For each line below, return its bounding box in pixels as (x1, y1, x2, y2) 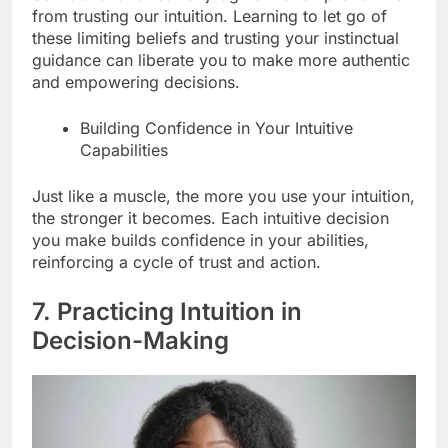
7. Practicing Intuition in (32, 297, 302, 327)
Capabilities (80, 140, 168, 161)
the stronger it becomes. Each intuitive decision (32, 208, 389, 229)
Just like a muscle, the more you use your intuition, (32, 186, 415, 207)
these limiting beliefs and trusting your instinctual (32, 28, 399, 49)
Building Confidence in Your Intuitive (80, 118, 353, 139)
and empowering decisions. (32, 72, 240, 93)
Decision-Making (32, 326, 229, 356)
